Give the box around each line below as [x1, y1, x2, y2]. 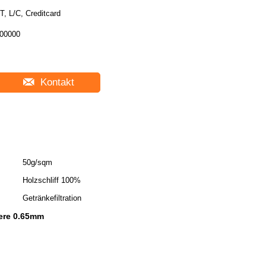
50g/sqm [23, 158, 52, 167]
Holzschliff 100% [23, 176, 81, 185]
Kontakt [37, 77, 74, 88]
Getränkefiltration [23, 194, 81, 202]
